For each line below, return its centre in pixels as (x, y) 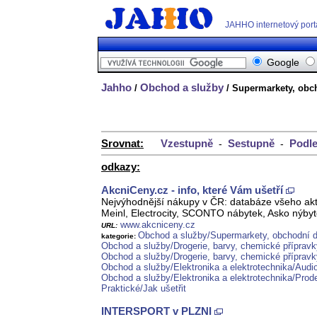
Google (283, 62)
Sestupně (251, 144)
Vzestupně (187, 144)
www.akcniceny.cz (158, 225)
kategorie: (120, 236)
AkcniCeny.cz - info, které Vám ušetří (192, 190)
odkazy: (121, 167)
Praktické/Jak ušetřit (144, 289)
